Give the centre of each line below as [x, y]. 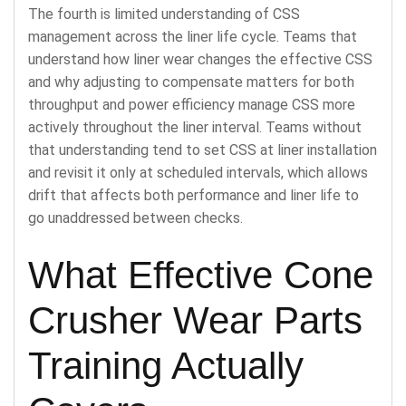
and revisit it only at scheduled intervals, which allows [198, 172]
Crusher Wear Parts [195, 320]
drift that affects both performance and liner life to [193, 195]
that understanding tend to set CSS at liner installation [203, 150]
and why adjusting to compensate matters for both [191, 82]
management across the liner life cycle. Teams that [193, 36]
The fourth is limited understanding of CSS [164, 14]
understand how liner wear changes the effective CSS [200, 59]
